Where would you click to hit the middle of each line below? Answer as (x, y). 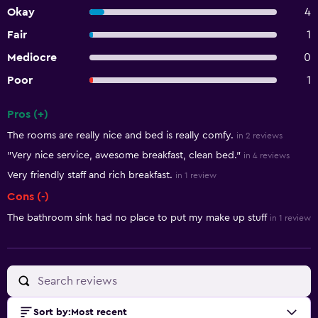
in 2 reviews (259, 136)
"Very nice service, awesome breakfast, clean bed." (124, 155)
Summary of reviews (68, 126)
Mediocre (32, 57)
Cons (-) (28, 197)
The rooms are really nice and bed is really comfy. (120, 136)
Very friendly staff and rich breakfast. (90, 175)
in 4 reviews (267, 155)
